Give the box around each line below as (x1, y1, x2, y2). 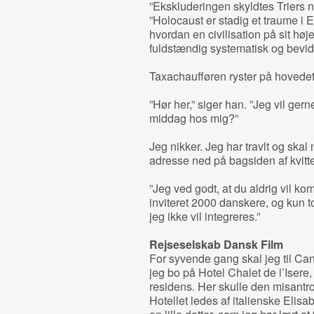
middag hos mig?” (149, 110, 238, 126)
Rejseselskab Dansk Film (149, 236, 283, 252)
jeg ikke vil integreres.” (149, 208, 260, 224)
